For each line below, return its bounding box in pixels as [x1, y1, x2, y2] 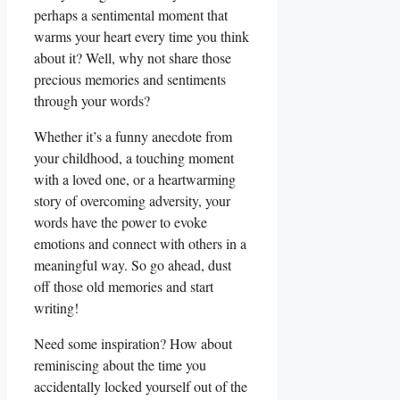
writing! [34, 297, 79, 317]
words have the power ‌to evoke [34, 212, 207, 231]
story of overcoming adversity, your [34, 190, 230, 210]
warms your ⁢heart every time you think [34, 26, 249, 46]
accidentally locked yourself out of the [34, 376, 247, 396]
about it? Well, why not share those [34, 47, 231, 67]
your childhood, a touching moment [34, 147, 234, 167]
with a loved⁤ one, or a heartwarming [34, 169, 236, 188]
